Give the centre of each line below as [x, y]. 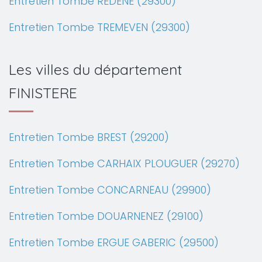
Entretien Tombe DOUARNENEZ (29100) [106, 216]
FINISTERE [43, 93]
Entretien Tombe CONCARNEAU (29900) [110, 190]
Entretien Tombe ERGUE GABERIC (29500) [114, 242]
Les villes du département [95, 69]
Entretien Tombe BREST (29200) [89, 137]
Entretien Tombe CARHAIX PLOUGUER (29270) [124, 163]
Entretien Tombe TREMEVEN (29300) [99, 27]
